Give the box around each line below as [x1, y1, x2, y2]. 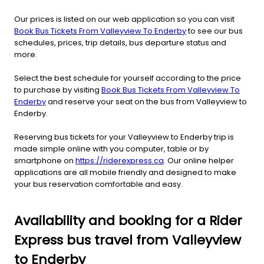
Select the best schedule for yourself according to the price [14, 72, 241, 84]
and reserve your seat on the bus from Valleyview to [46, 96, 247, 108]
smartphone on [14, 155, 75, 167]
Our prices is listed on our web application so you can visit [14, 14, 235, 25]
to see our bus [186, 25, 243, 37]
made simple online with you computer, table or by [14, 143, 209, 155]
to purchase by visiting [14, 84, 101, 96]
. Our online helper [164, 155, 234, 167]
